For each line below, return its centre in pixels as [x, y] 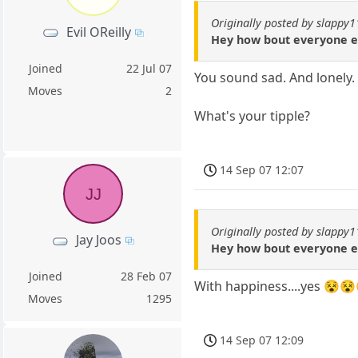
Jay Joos [99, 240]
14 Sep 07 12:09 [262, 340]
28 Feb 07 [147, 276]
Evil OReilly [99, 32]
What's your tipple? [253, 116]
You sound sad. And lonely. [275, 78]
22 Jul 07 [149, 68]
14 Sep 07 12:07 [262, 169]
